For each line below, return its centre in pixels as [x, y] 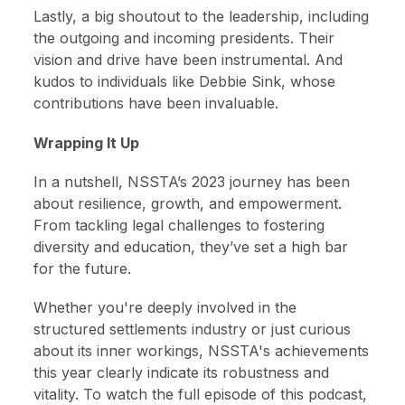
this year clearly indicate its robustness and [182, 372]
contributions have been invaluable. [156, 104]
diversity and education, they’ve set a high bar [191, 246]
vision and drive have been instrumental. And [188, 60]
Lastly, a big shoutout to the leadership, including [202, 17]
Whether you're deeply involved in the [165, 307]
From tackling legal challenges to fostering [179, 225]
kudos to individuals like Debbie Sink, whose [185, 82]
